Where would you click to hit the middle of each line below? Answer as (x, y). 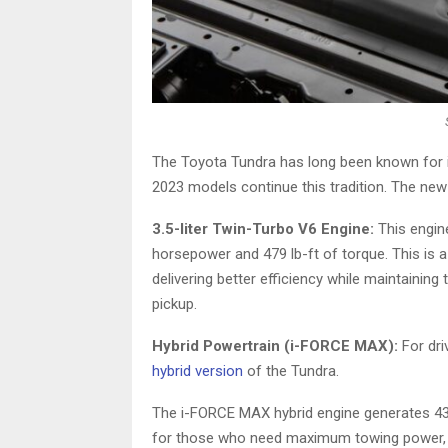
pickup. (174, 304)
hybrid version (197, 371)
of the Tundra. (291, 371)
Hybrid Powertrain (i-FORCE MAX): (275, 346)
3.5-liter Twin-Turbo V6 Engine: (263, 229)
